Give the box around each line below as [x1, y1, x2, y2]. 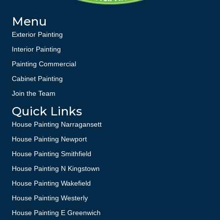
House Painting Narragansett [12, 120, 102, 128]
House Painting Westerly [12, 193, 88, 202]
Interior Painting [12, 45, 61, 53]
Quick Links [12, 104, 82, 118]
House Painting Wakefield [12, 179, 91, 187]
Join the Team [12, 89, 55, 97]
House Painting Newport [12, 135, 87, 143]
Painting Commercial [12, 59, 76, 68]
